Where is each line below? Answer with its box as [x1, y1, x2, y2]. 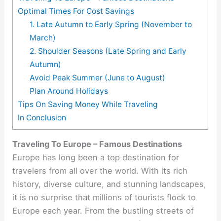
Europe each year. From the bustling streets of [12, 205, 194, 216]
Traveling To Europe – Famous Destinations [12, 139, 183, 149]
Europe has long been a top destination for [12, 152, 180, 162]
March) [29, 33, 56, 42]
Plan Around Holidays [29, 86, 108, 96]
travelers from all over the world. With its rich [12, 165, 188, 176]
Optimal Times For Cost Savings [18, 6, 135, 16]
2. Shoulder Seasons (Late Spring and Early [29, 46, 186, 56]
